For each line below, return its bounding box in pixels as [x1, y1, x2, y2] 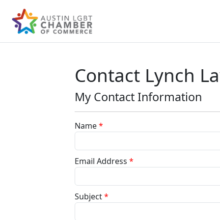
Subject [75, 191, 102, 202]
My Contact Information [75, 89, 202, 105]
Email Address [75, 156, 127, 166]
